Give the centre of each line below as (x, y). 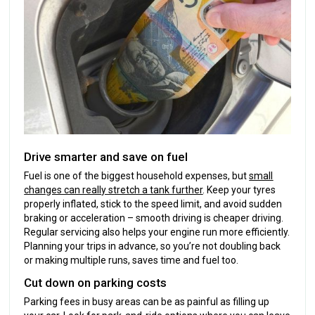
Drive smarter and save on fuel (106, 156)
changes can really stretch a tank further (114, 189)
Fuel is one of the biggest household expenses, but (137, 175)
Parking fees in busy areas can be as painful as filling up (147, 301)
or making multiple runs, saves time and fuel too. (131, 260)
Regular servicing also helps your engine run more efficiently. (157, 232)
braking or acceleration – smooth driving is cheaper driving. (154, 218)
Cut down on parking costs (96, 282)
